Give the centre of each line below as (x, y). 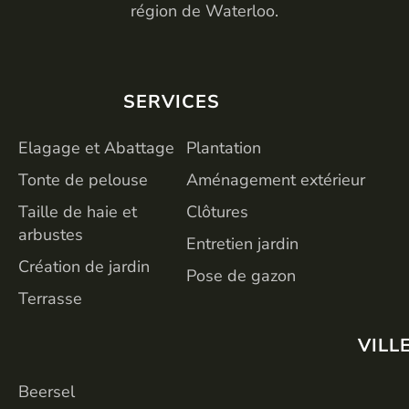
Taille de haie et (78, 211)
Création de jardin (84, 266)
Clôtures (217, 211)
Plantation (223, 147)
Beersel (47, 391)
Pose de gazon (241, 275)
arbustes (51, 234)
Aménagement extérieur (275, 179)
